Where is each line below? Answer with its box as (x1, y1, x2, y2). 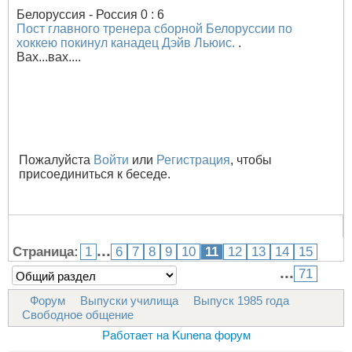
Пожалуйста (19, 153, 93, 167)
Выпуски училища (80, 294, 178, 308)
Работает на (101, 326, 169, 343)
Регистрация (156, 153, 230, 167)
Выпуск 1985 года (193, 294, 289, 308)
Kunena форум (171, 326, 251, 343)
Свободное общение (22, 308, 134, 322)
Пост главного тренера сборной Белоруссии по (16, 22, 292, 36)
